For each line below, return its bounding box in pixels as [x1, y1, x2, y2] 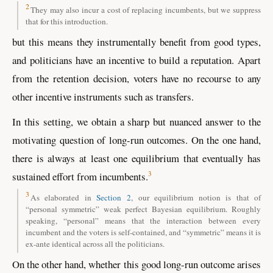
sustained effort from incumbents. [12, 169, 148, 184]
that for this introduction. [26, 15, 108, 27]
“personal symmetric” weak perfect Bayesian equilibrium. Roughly [26, 203, 261, 214]
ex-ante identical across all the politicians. [26, 238, 165, 249]
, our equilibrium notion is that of [131, 191, 261, 203]
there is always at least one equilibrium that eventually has [12, 151, 261, 166]
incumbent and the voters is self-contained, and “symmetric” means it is [26, 226, 261, 238]
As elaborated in [30, 191, 97, 203]
